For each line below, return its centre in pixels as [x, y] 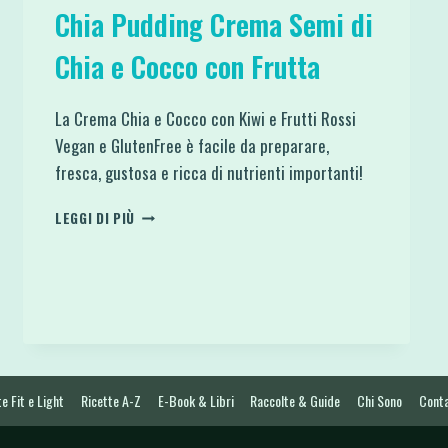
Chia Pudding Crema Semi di [213, 24]
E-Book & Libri [195, 400]
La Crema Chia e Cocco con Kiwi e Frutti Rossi [205, 118]
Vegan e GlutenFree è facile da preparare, [191, 145]
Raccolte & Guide [295, 400]
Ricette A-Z [110, 400]
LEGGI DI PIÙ [94, 217]
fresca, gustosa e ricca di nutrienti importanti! [208, 172]
